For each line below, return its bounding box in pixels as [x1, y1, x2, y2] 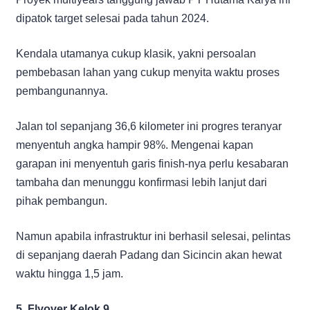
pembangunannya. [16, 84, 108, 97]
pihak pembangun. [16, 194, 107, 207]
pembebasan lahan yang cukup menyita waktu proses [16, 66, 280, 78]
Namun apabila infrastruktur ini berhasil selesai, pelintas [16, 230, 291, 242]
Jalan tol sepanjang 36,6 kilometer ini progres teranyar [16, 120, 282, 132]
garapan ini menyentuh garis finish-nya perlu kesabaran [16, 157, 289, 170]
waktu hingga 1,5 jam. [16, 267, 123, 280]
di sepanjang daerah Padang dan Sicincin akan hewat [16, 248, 282, 261]
